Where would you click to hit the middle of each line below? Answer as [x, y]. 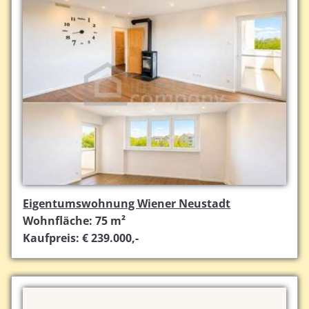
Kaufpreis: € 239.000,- [81, 238]
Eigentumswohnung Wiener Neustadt [127, 204]
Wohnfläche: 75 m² [74, 221]
